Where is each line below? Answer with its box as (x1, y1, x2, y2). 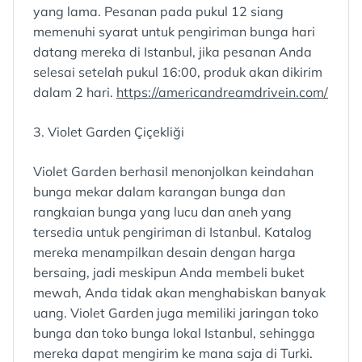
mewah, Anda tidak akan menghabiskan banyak (33, 284, 326, 301)
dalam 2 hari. (33, 84, 116, 101)
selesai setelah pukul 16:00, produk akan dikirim (33, 64, 322, 81)
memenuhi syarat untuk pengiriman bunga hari (33, 23, 315, 40)
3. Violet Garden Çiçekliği (33, 124, 184, 141)
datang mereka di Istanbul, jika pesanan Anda (33, 44, 312, 61)
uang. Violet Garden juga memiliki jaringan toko (33, 305, 318, 322)
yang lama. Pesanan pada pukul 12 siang (33, 3, 284, 20)
